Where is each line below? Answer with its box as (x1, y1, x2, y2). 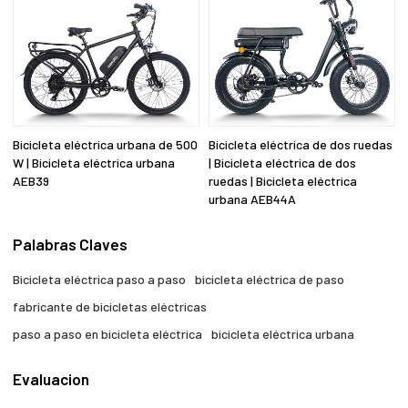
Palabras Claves (13, 235, 128, 254)
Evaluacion (13, 370, 90, 388)
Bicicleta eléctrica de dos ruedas (209, 136, 393, 152)
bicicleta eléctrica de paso (195, 270, 345, 287)
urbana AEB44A (209, 190, 296, 207)
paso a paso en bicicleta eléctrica (13, 325, 203, 342)
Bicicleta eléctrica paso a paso (13, 270, 187, 287)
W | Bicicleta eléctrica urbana (13, 154, 176, 170)
